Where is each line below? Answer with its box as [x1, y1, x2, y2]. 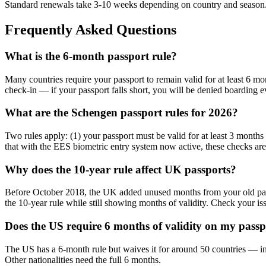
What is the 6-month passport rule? [5, 49, 177, 62]
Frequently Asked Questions [5, 21, 176, 37]
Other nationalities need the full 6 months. [5, 254, 161, 265]
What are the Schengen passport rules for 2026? [5, 106, 238, 119]
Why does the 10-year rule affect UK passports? [5, 163, 236, 176]
